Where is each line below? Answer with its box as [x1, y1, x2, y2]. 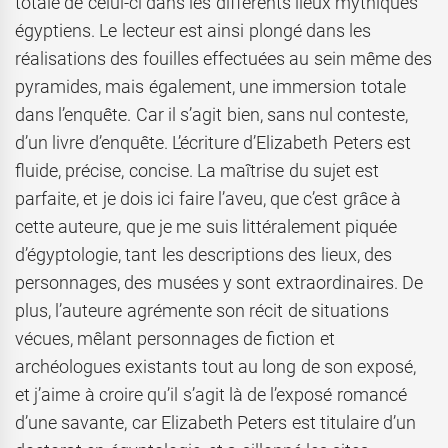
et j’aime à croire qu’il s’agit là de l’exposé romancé [15, 383, 407, 405]
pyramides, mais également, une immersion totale [15, 75, 406, 97]
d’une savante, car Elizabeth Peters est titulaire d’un [15, 411, 417, 433]
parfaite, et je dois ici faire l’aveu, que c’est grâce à [15, 187, 401, 209]
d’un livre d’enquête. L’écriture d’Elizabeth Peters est [15, 131, 411, 153]
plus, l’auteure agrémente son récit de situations [15, 299, 389, 321]
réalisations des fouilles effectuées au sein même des [15, 47, 433, 69]
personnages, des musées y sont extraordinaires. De [15, 271, 423, 293]
